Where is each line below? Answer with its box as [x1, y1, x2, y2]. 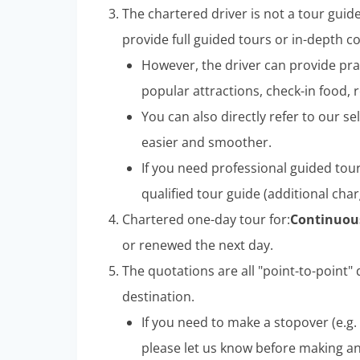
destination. [122, 287, 194, 305]
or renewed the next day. [122, 235, 273, 254]
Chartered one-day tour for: [122, 210, 290, 228]
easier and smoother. [141, 133, 272, 151]
